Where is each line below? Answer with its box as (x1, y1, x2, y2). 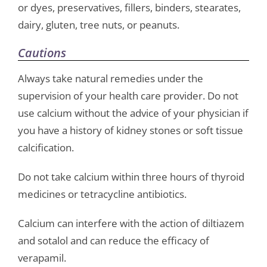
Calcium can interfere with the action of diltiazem (17, 216, 244, 231)
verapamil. (17, 251, 66, 265)
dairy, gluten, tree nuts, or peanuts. (17, 18, 179, 32)
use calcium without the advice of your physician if (17, 106, 249, 120)
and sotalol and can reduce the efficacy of (17, 234, 209, 248)
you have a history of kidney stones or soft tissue (17, 123, 243, 138)
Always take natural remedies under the (17, 72, 203, 86)
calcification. (17, 141, 74, 155)
